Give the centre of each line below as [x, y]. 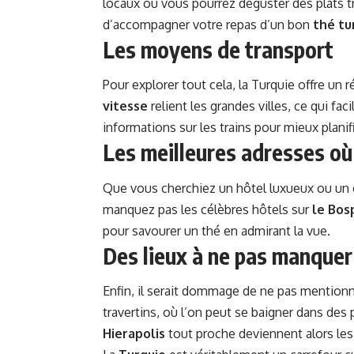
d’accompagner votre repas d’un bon [208, 24]
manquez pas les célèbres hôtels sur [207, 209]
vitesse [125, 106]
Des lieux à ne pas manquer [228, 255]
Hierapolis [134, 334]
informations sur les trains [177, 128]
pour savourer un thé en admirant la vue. [217, 230]
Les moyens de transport [218, 49]
